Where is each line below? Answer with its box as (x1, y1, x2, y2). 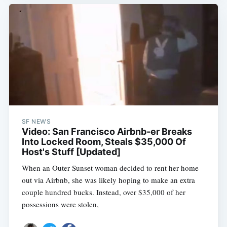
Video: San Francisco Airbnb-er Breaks (21, 126, 192, 137)
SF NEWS (21, 118, 51, 126)
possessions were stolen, (21, 199, 99, 210)
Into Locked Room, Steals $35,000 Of (21, 136, 186, 147)
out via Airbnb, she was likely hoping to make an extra (21, 175, 195, 185)
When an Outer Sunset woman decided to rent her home (21, 163, 199, 173)
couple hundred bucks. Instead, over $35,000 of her (21, 187, 185, 198)
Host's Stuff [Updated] (21, 146, 121, 158)
